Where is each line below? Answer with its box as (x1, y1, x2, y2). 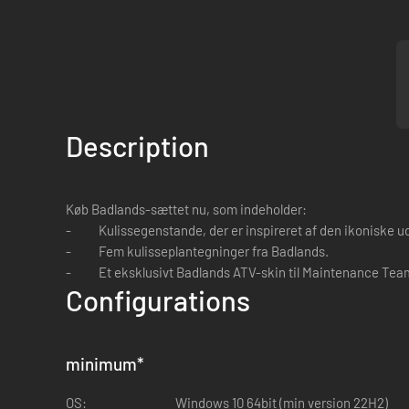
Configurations (66, 282, 250, 317)
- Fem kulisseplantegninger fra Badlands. (66, 242, 329, 259)
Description (66, 128, 209, 163)
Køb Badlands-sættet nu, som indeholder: (66, 200, 307, 217)
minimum (66, 352, 137, 374)
